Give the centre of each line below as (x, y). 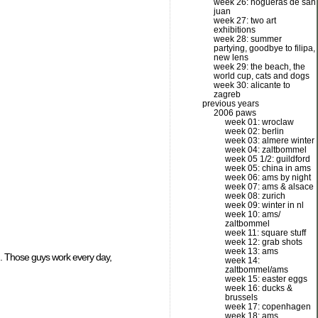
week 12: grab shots (264, 242)
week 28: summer (248, 39)
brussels (241, 297)
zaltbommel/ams (257, 270)
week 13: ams (252, 251)
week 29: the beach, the (259, 67)
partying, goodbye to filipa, (264, 48)
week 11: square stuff (265, 233)
